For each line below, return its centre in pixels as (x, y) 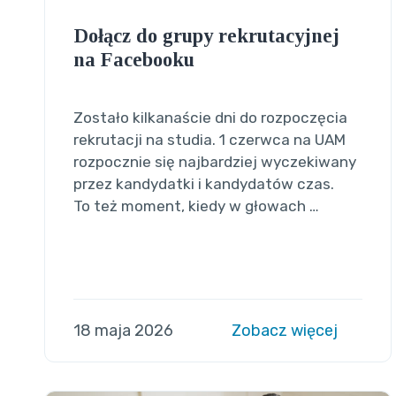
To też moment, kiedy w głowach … (196, 206)
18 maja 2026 (123, 330)
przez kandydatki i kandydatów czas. (203, 183)
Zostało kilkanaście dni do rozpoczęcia (210, 117)
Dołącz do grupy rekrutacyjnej (206, 35)
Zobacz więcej (287, 330)
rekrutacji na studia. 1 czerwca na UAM (209, 139)
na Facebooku (133, 59)
